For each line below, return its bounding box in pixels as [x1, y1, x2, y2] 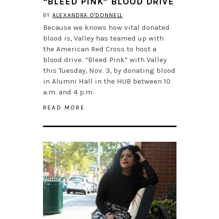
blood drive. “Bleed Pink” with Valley [43, 55, 167, 65]
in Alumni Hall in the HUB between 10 [43, 77, 171, 86]
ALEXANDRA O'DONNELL [52, 12, 123, 19]
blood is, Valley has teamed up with [43, 34, 164, 43]
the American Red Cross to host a [43, 44, 156, 54]
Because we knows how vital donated [43, 23, 170, 32]
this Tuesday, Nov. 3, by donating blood [43, 66, 175, 75]
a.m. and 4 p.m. [43, 88, 94, 97]
